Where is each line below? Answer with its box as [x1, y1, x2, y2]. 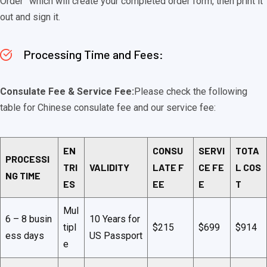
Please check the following [134, 85, 247, 97]
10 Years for [89, 213, 140, 225]
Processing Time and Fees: [21, 47, 163, 62]
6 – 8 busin [5, 213, 52, 225]
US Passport [89, 229, 142, 241]
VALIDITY [89, 161, 129, 173]
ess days [5, 229, 44, 241]
